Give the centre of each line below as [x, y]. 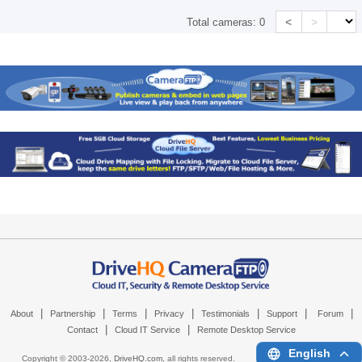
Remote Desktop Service [246, 330]
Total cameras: [223, 22]
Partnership [72, 314]
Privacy [169, 314]
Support [282, 314]
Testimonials [225, 314]
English [309, 354]
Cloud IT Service [147, 330]
